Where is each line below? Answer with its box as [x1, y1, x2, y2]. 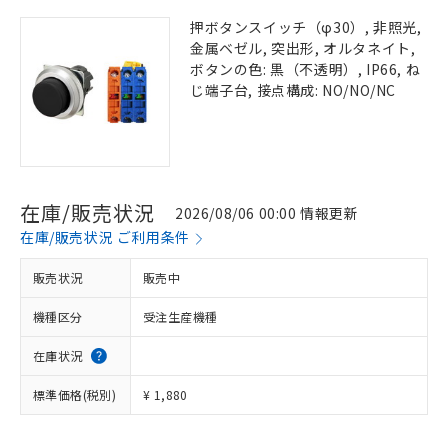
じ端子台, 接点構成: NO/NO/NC [190, 80, 396, 100]
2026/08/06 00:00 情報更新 [175, 202, 359, 223]
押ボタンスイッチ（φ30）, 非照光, [190, 17, 422, 37]
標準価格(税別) [33, 386, 117, 403]
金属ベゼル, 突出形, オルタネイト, [190, 38, 416, 58]
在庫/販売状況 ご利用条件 [20, 227, 190, 247]
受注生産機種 [143, 308, 218, 325]
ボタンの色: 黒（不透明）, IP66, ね [190, 59, 421, 79]
